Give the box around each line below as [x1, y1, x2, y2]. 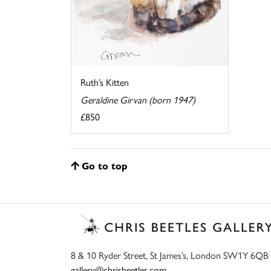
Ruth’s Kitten [80, 74, 129, 89]
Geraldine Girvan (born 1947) [80, 92, 195, 106]
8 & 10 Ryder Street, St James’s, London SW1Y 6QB [71, 248, 269, 263]
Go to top [82, 158, 128, 172]
